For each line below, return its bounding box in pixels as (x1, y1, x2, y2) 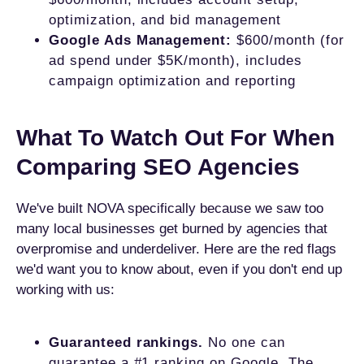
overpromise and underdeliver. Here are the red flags (16, 241, 336, 257)
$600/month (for (232, 32, 344, 48)
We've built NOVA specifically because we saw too (16, 201, 323, 216)
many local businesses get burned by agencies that (16, 221, 327, 236)
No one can (203, 335, 285, 350)
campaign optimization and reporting (49, 73, 296, 89)
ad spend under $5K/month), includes (49, 53, 302, 68)
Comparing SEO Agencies (16, 154, 300, 180)
